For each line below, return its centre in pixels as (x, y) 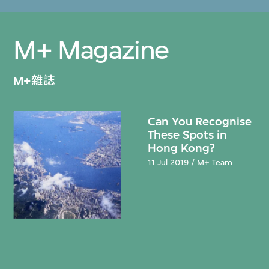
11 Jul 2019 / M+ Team (190, 163)
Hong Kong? (182, 148)
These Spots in (188, 134)
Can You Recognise (200, 121)
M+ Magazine (91, 50)
